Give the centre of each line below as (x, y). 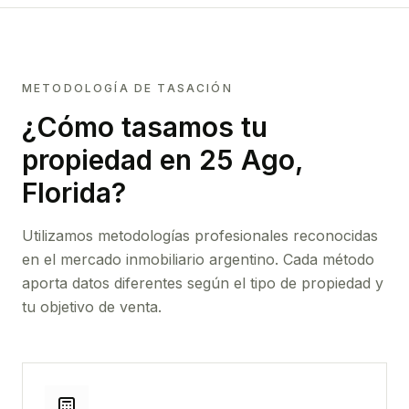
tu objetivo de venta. (92, 307)
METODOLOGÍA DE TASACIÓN (127, 88)
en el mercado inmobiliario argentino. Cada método (198, 259)
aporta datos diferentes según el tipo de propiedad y (203, 283)
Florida (67, 193)
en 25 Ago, (228, 160)
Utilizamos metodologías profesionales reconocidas (200, 236)
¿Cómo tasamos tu (145, 127)
